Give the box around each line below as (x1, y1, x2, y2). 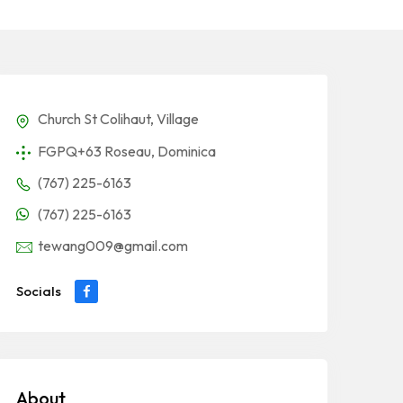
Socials (16, 282, 61, 300)
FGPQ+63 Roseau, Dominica (38, 141, 216, 160)
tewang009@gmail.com (38, 236, 188, 255)
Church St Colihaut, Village (38, 110, 199, 129)
